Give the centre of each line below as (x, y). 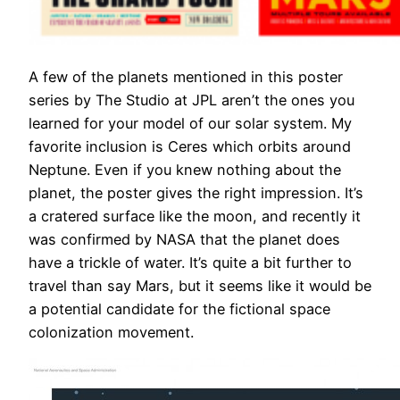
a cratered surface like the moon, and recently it (195, 216)
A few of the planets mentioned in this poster (186, 76)
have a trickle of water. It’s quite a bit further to (190, 262)
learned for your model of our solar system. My (190, 123)
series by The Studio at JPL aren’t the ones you (192, 100)
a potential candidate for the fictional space (179, 308)
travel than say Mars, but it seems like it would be (200, 285)
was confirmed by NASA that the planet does (184, 239)
